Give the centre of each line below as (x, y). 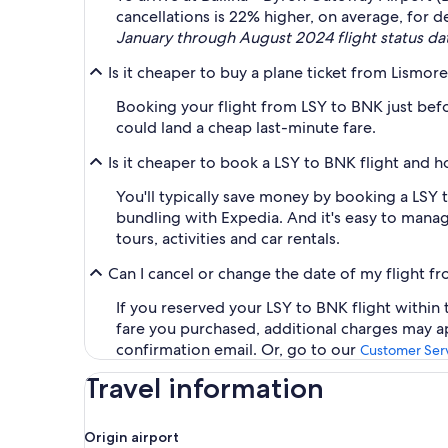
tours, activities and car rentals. (228, 238)
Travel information (204, 388)
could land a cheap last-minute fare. (246, 127)
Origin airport (131, 437)
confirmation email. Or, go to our (238, 349)
